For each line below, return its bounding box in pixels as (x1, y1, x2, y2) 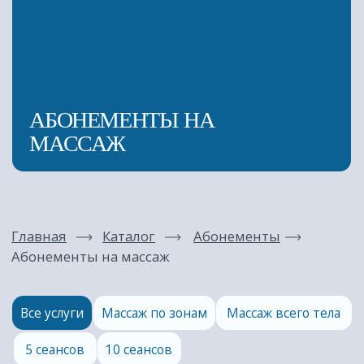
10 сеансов (76, 139, 123, 152)
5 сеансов (18, 139, 61, 152)
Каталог (73, 58, 111, 71)
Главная (8, 58, 48, 71)
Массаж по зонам (72, 113, 148, 126)
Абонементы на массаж (8, 72, 122, 86)
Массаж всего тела (162, 113, 244, 126)
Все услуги (15, 113, 60, 126)
